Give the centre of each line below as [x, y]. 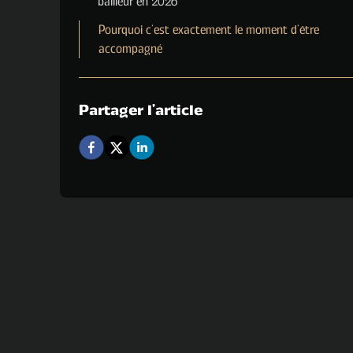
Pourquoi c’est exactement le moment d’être [209, 30]
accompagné [130, 49]
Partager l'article [141, 111]
